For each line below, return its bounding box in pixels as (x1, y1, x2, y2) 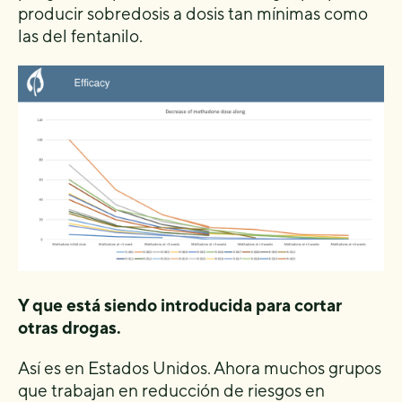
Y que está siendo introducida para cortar (18, 295, 342, 316)
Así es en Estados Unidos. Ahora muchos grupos (18, 358, 381, 379)
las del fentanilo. (18, 25, 143, 46)
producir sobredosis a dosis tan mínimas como (18, 3, 368, 23)
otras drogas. (18, 318, 125, 338)
